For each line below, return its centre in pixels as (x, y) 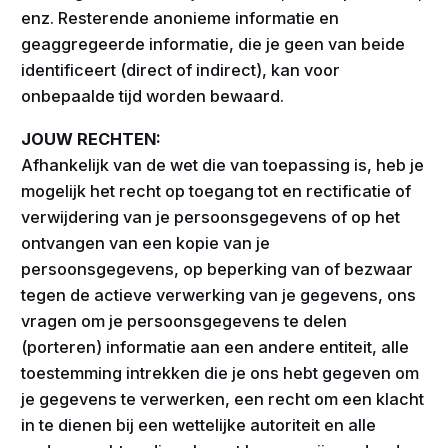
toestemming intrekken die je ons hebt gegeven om (220, 372)
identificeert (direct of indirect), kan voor (181, 70)
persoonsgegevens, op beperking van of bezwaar (217, 268)
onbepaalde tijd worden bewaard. (153, 96)
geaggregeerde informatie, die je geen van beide (213, 44)
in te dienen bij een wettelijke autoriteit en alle (199, 424)
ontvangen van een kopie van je (146, 242)
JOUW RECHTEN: (91, 138)
